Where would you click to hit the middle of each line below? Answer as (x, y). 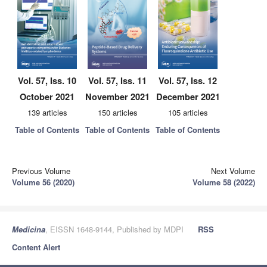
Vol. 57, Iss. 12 (188, 81)
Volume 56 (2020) (43, 182)
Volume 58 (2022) (224, 182)
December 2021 (188, 97)
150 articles (117, 112)
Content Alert (36, 247)
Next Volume (233, 171)
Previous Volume (41, 171)
